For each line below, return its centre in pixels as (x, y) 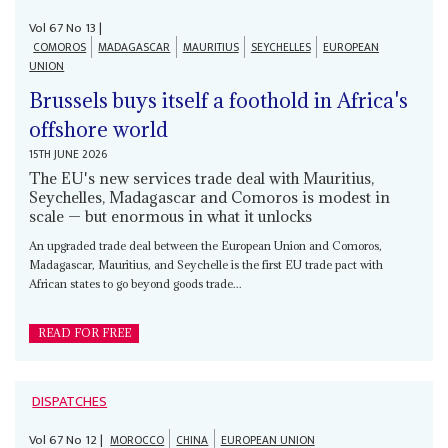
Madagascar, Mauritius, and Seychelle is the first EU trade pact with (206, 264)
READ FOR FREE (84, 332)
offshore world (99, 129)
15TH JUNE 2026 (68, 154)
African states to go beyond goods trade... (136, 283)
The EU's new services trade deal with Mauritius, (202, 177)
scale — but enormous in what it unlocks (171, 215)
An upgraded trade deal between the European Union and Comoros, (206, 245)
